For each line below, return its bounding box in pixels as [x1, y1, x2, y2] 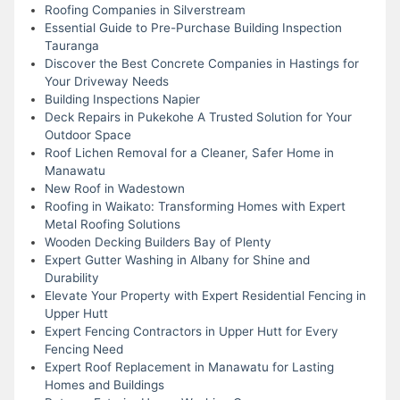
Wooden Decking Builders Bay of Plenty [44, 234, 271, 249]
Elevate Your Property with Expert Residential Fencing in [44, 287, 366, 303]
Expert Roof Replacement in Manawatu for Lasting [44, 359, 334, 374]
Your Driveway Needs [44, 73, 169, 88]
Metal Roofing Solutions [44, 216, 180, 231]
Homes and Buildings [44, 377, 164, 392]
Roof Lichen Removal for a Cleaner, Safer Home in [44, 145, 334, 160]
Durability [44, 270, 99, 285]
